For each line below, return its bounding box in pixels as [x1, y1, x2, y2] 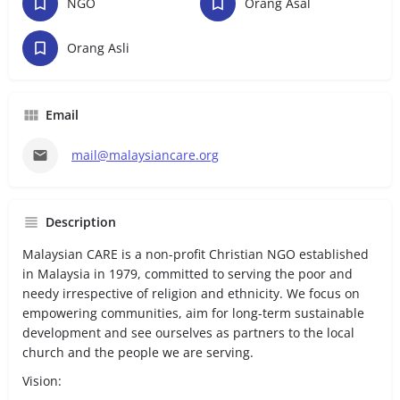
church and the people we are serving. [22, 343, 254, 361]
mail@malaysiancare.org [71, 146, 219, 163]
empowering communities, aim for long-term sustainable [22, 304, 364, 321]
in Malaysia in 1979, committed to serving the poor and [22, 264, 353, 282]
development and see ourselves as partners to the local [22, 323, 354, 341]
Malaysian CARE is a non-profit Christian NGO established [22, 245, 369, 262]
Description [46, 212, 116, 230]
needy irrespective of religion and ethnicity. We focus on [22, 284, 360, 302]
